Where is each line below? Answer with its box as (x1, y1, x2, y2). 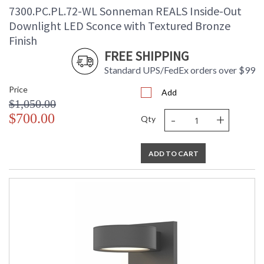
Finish (9, 33, 37, 48)
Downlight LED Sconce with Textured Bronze (9, 18, 230, 34)
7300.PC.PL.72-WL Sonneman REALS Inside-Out (9, 4, 242, 19)
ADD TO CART (148, 149, 199, 159)
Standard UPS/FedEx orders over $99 (104, 64, 255, 76)
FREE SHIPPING (104, 48, 189, 65)
